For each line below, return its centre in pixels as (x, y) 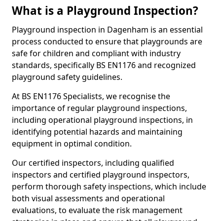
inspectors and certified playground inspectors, (101, 175)
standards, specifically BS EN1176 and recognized (104, 65)
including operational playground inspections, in (102, 120)
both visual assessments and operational (88, 198)
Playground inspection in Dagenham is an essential (107, 30)
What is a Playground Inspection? (105, 11)
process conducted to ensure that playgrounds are (107, 41)
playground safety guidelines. (68, 77)
